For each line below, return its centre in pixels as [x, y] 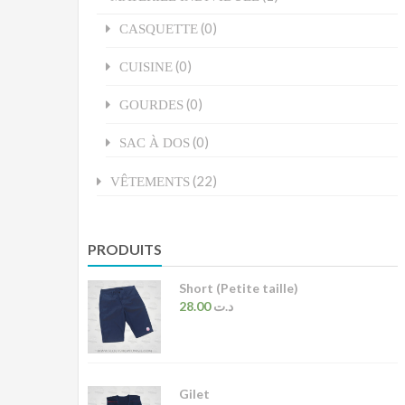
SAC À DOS [155, 143]
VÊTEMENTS [150, 182]
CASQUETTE [159, 29]
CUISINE [146, 67]
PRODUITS [125, 250]
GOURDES [151, 105]
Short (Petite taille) [239, 288]
